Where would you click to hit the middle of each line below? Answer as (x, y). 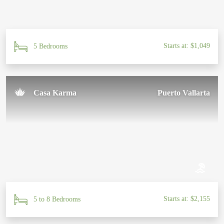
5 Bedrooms (50, 46)
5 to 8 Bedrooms (57, 199)
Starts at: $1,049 (187, 45)
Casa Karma (55, 92)
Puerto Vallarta (184, 92)
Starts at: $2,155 (187, 198)
